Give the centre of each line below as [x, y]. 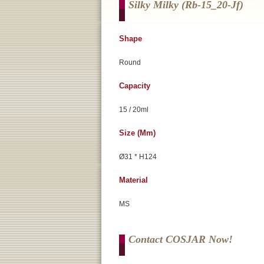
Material [133, 180]
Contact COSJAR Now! [181, 239]
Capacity [135, 86]
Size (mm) [137, 133]
